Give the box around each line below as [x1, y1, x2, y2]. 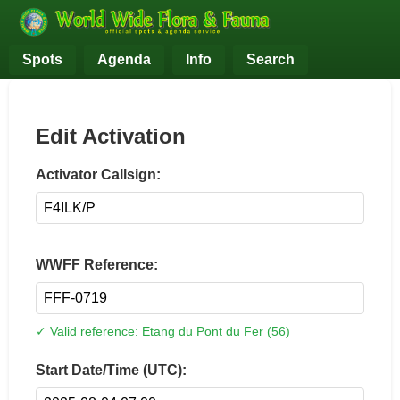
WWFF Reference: [36, 256, 158, 272]
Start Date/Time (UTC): [36, 362, 187, 378]
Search [246, 52, 295, 67]
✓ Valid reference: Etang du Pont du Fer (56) [36, 323, 290, 338]
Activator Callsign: [36, 166, 161, 182]
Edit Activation [36, 123, 186, 148]
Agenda [97, 52, 151, 67]
